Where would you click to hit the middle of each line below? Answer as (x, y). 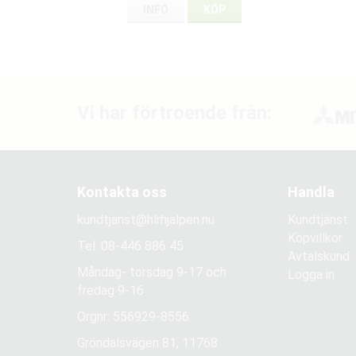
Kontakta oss (122, 192)
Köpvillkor (315, 238)
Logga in (311, 275)
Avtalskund (318, 257)
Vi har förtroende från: (174, 113)
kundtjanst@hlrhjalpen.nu (146, 220)
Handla (311, 192)
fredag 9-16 (110, 291)
